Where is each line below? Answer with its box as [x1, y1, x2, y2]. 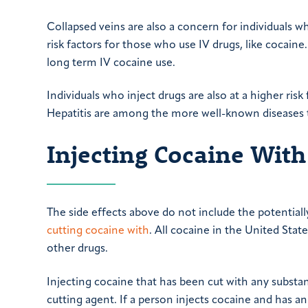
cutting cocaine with [47, 225, 149, 237]
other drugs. [47, 243, 108, 255]
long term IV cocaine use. [47, 57, 175, 69]
